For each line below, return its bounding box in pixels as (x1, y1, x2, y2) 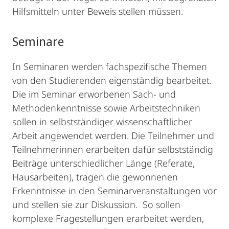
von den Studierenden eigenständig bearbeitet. (12, 74, 212, 86)
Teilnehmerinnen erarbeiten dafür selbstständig (12, 143, 213, 155)
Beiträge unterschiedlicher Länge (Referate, (12, 157, 195, 169)
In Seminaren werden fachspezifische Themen (12, 60, 207, 73)
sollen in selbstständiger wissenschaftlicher (12, 116, 192, 128)
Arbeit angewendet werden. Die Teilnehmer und (12, 129, 214, 142)
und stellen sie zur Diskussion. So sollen (12, 198, 180, 211)
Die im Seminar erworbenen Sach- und (12, 88, 176, 100)
